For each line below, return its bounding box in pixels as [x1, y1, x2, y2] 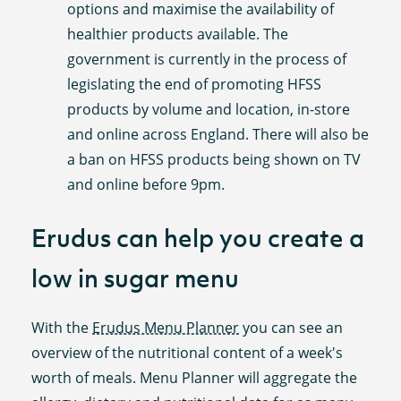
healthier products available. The [67, 24, 289, 45]
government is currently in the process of [67, 49, 347, 70]
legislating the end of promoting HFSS [67, 74, 322, 95]
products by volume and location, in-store [67, 99, 351, 120]
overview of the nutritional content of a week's [31, 342, 344, 363]
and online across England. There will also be [67, 124, 370, 145]
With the [31, 317, 93, 337]
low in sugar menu [31, 262, 240, 295]
